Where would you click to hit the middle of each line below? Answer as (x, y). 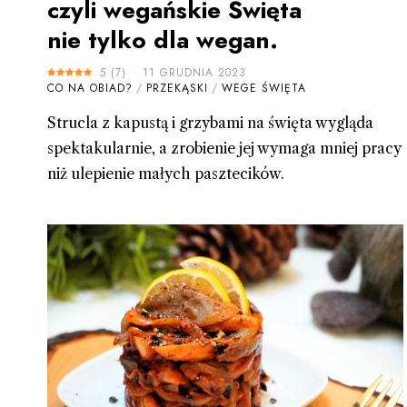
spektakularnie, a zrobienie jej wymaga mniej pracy (224, 148)
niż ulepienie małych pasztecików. (166, 173)
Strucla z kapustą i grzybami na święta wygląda (210, 122)
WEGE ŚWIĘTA (264, 88)
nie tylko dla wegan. (163, 40)
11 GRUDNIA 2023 (194, 72)
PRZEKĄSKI (177, 88)
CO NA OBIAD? (90, 88)
